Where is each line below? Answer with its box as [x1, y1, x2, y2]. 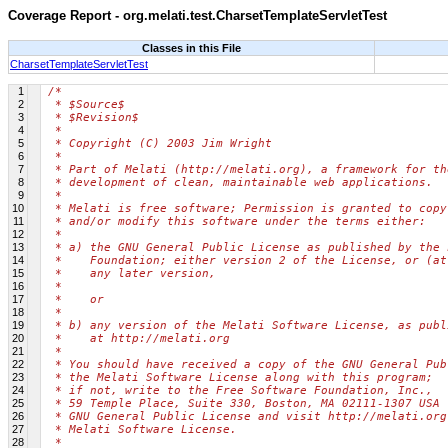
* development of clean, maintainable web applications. [48, 175, 433, 189]
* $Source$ [48, 97, 125, 111]
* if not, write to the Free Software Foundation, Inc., [48, 383, 433, 397]
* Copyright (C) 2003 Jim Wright [48, 136, 272, 150]
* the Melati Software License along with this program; [48, 370, 433, 384]
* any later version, [48, 266, 216, 280]
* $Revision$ [48, 110, 139, 124]
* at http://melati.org [48, 331, 230, 345]
